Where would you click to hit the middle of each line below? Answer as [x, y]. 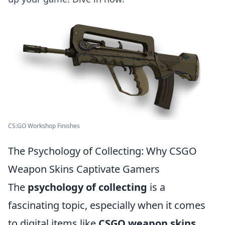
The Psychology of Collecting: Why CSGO [102, 151]
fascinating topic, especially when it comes [107, 205]
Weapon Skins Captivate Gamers [84, 169]
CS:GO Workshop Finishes [44, 126]
